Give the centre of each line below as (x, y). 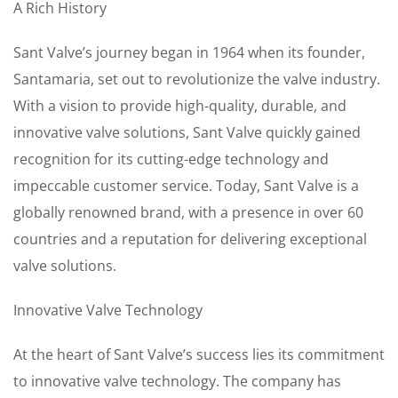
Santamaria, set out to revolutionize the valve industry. (197, 79)
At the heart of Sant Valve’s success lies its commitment (199, 354)
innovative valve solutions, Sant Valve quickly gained (187, 132)
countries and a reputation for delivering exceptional (190, 239)
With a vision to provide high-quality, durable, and (180, 106)
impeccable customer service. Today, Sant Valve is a (186, 186)
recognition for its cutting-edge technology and (171, 159)
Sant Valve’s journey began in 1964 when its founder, (189, 52)
